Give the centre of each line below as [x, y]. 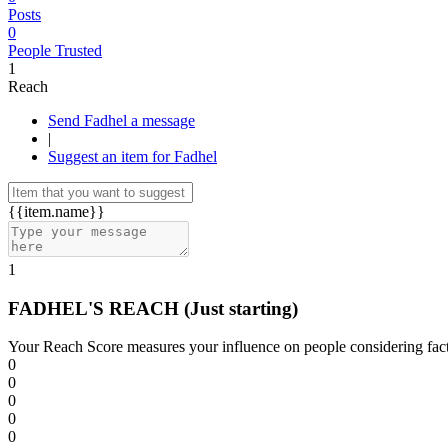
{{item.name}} [56, 211]
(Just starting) [241, 308]
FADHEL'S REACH [96, 308]
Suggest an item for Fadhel [132, 156]
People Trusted [55, 50]
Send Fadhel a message [163, 120]
